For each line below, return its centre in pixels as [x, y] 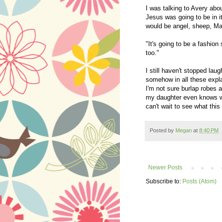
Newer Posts [165, 167]
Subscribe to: [164, 181]
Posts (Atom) [199, 181]
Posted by [163, 130]
